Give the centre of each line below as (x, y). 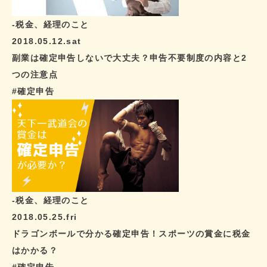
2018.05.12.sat (47, 41)
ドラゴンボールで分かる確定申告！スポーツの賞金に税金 (131, 233)
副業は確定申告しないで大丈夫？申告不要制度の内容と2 (130, 58)
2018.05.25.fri (45, 217)
